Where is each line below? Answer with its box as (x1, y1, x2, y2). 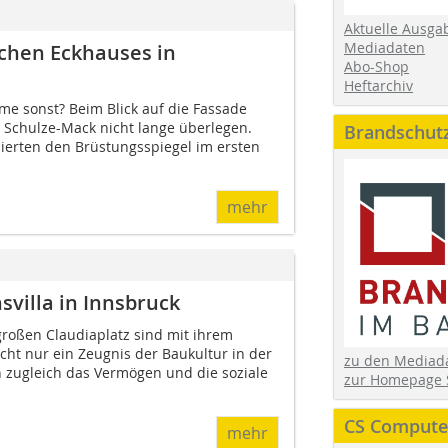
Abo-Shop (344, 56, 409, 76)
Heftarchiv (344, 75, 413, 95)
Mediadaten (344, 37, 425, 57)
